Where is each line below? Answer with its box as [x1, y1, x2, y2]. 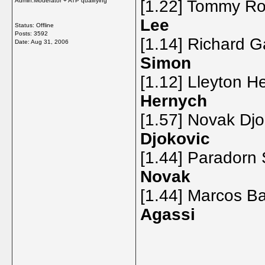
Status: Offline [15, 22, 54, 28]
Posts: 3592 [15, 30, 48, 37]
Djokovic [140, 130, 210, 148]
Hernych [140, 92, 207, 110]
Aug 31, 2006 [31, 38, 69, 45]
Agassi [140, 205, 195, 224]
